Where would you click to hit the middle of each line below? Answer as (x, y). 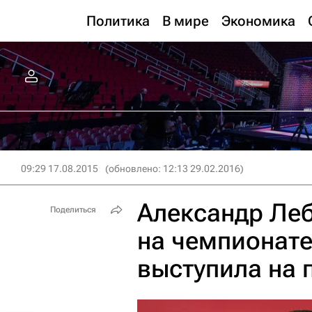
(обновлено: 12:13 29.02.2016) (174, 169)
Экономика (258, 21)
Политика (118, 21)
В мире (186, 21)
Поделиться (73, 210)
